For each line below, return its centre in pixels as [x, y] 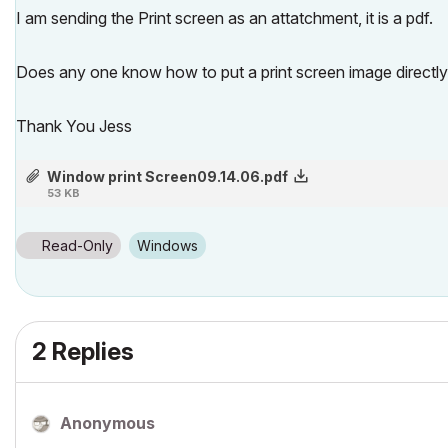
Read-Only [77, 245]
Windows [174, 245]
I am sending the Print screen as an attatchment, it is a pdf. [224, 17]
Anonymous [107, 422]
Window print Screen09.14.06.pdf [167, 176]
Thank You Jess [74, 125]
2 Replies [83, 351]
